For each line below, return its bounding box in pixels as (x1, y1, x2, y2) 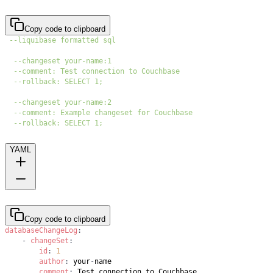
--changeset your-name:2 (13, 98, 112, 107)
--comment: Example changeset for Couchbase (13, 108, 193, 118)
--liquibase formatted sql (9, 36, 116, 45)
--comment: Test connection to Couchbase (13, 67, 180, 76)
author (39, 257, 65, 266)
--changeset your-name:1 (13, 57, 112, 66)
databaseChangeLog (5, 225, 77, 235)
